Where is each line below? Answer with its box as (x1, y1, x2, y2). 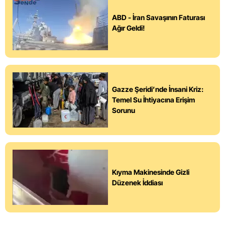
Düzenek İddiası (112, 178, 163, 187)
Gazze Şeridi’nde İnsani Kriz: (112, 85, 203, 94)
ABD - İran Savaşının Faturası (112, 13, 205, 22)
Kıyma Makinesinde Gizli (112, 167, 189, 176)
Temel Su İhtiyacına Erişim (112, 95, 195, 104)
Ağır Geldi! (112, 23, 145, 32)
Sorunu (112, 106, 135, 115)
